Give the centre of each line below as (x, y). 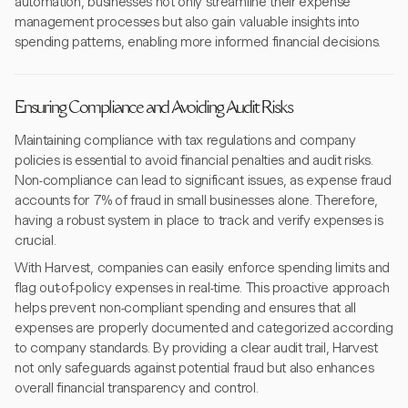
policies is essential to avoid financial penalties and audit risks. (194, 160)
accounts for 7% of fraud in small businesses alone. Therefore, (197, 200)
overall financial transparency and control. (137, 388)
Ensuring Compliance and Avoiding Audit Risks (153, 109)
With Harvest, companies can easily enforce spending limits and (203, 268)
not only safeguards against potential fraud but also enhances (194, 368)
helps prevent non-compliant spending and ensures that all (185, 308)
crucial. (36, 240)
